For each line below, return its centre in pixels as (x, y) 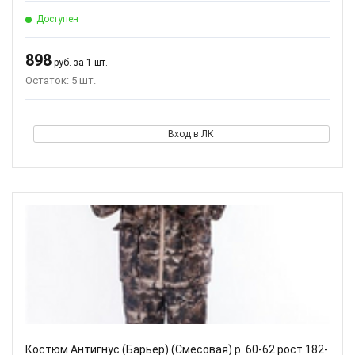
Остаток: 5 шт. (61, 80)
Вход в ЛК (191, 134)
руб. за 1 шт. (80, 63)
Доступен (57, 19)
